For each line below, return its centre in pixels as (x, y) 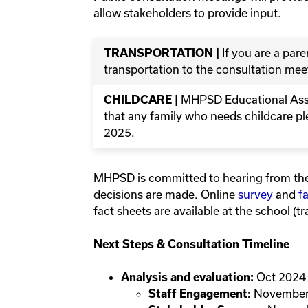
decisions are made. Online (166, 195)
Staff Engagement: (200, 294)
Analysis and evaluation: (189, 277)
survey (255, 195)
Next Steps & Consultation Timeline (191, 244)
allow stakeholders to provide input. (189, 13)
